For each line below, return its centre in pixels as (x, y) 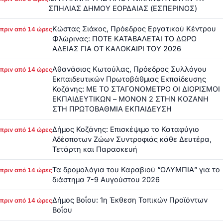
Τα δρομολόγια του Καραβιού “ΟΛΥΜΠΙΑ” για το (136, 169)
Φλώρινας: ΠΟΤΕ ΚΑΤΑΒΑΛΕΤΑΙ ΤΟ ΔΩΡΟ (124, 38)
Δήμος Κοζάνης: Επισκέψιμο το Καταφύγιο (126, 129)
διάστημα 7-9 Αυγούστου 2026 (106, 179)
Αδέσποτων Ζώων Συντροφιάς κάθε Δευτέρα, (132, 139)
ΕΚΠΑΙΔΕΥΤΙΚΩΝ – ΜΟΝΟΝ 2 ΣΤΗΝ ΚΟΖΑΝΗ (130, 99)
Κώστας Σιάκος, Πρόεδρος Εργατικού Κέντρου (134, 28)
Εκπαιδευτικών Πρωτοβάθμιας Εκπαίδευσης (129, 79)
